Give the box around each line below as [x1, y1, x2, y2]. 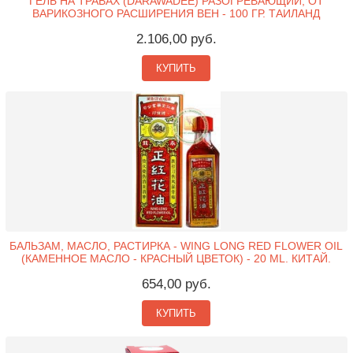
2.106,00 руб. [136, 31, 217, 46]
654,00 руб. [141, 276, 211, 292]
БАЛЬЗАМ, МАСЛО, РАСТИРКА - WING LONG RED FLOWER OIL [9, 239, 344, 252]
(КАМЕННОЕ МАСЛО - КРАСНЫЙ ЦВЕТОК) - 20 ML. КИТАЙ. [21, 251, 332, 265]
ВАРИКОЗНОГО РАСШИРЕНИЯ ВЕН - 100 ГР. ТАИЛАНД [32, 6, 321, 20]
